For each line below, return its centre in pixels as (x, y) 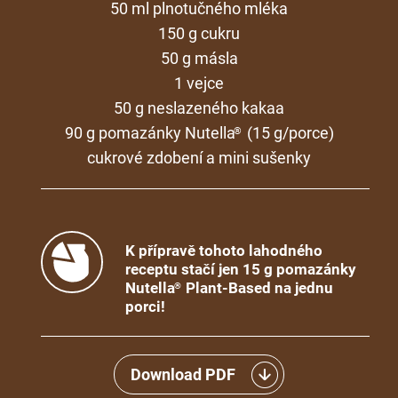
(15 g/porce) (288, 132)
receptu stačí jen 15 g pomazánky (241, 269)
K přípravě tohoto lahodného (224, 250)
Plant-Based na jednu (258, 287)
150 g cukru (199, 33)
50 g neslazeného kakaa (199, 107)
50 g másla (199, 58)
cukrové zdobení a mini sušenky (199, 157)
